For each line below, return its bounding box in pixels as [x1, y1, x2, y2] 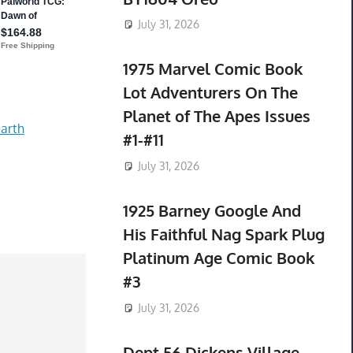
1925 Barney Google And [122, 200, 301, 221]
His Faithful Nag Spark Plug [122, 224, 325, 245]
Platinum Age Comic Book [122, 247, 314, 269]
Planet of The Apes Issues [122, 106, 310, 127]
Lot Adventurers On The [122, 82, 298, 103]
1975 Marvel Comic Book [122, 58, 303, 80]
